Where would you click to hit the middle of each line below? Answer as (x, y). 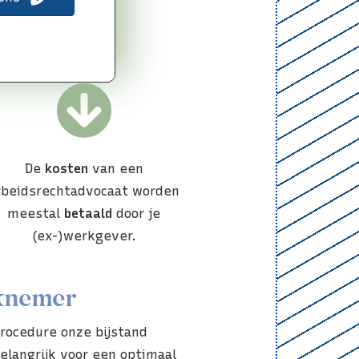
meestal (36, 213)
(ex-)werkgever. (84, 236)
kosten (66, 168)
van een (115, 168)
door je (137, 213)
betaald (89, 213)
